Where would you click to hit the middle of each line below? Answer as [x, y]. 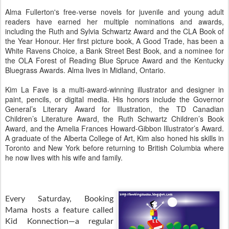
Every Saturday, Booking [59, 199]
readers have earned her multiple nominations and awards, [114, 22]
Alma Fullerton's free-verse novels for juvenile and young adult [114, 12]
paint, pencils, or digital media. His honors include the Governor [114, 99]
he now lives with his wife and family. [64, 158]
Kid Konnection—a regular [59, 222]
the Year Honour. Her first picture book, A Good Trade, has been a [114, 41]
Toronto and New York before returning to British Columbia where [114, 148]
